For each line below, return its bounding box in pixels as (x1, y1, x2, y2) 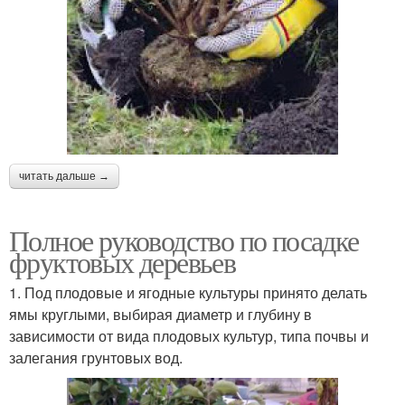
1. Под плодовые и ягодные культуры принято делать (9, 281, 367, 303)
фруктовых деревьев (9, 241, 236, 281)
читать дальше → (19, 169, 109, 183)
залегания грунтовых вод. (9, 346, 183, 368)
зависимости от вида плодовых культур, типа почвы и (9, 325, 369, 346)
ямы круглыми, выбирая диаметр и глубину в (9, 303, 312, 325)
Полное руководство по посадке (9, 220, 359, 259)
